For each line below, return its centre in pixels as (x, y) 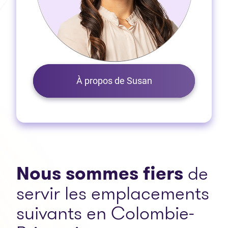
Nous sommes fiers (100, 174)
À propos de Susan (114, 81)
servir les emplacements (113, 193)
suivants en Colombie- (105, 213)
